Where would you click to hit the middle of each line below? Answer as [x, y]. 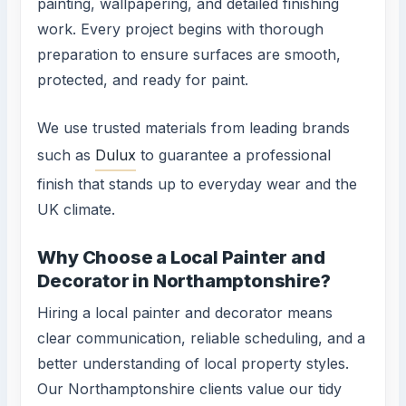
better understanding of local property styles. [193, 364]
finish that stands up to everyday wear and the [198, 184]
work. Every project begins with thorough [181, 29]
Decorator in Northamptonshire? [184, 281]
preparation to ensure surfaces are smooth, [189, 54]
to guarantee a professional [234, 155]
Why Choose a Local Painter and [181, 258]
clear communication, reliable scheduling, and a [202, 338]
